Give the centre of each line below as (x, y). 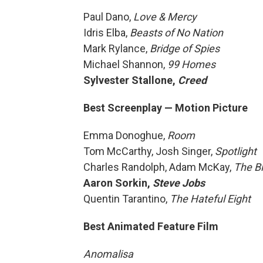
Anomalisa (112, 254)
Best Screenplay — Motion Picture (166, 108)
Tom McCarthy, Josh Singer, (149, 151)
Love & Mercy (165, 17)
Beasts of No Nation (176, 33)
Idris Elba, (107, 33)
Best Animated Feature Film (151, 226)
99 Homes (191, 64)
